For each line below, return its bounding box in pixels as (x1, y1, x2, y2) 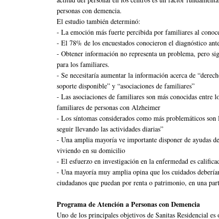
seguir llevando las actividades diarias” (57, 124, 163, 134)
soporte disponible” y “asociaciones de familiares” (57, 81, 195, 91)
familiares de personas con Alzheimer (57, 103, 160, 112)
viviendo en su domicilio (57, 146, 125, 155)
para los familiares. (57, 60, 109, 69)
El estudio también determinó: (57, 17, 140, 26)
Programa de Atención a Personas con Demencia (57, 199, 200, 210)
